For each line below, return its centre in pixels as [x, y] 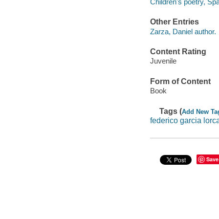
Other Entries [174, 22]
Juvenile [163, 61]
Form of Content [180, 81]
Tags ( [171, 111]
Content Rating [178, 51]
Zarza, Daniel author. [183, 31]
